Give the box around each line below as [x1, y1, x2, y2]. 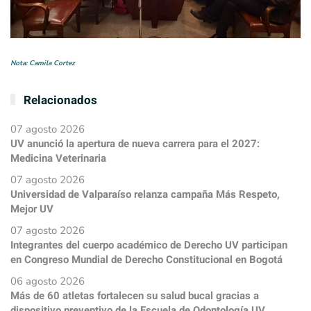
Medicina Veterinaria [10, 150, 106, 166]
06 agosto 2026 [10, 274, 85, 288]
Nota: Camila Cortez [10, 58, 75, 68]
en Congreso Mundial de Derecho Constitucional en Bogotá [10, 251, 283, 267]
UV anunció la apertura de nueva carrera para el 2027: [10, 135, 260, 151]
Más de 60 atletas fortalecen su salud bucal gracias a [10, 287, 259, 303]
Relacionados [21, 91, 98, 109]
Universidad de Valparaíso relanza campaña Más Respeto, [10, 186, 280, 202]
